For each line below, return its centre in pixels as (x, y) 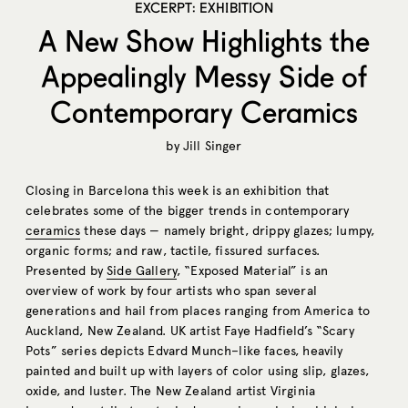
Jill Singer (212, 147)
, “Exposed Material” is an (253, 270)
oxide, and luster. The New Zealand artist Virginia (171, 391)
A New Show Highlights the (204, 41)
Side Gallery (142, 270)
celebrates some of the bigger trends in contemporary (188, 210)
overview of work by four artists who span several (171, 291)
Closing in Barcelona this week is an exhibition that (178, 190)
